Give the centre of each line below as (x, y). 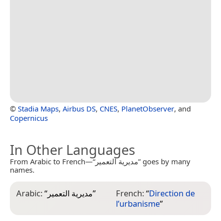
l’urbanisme (138, 204)
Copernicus (29, 118)
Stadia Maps (38, 109)
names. (22, 170)
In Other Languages (73, 150)
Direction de (172, 193)
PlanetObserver (148, 109)
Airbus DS (79, 109)
